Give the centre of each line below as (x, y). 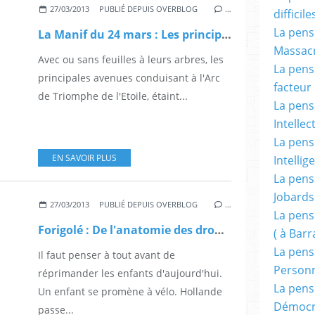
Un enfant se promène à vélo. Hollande (130, 291)
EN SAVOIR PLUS (84, 157)
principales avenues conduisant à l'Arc (129, 77)
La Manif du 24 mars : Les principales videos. (226, 34)
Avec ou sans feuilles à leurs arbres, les (131, 59)
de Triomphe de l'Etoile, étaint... (113, 96)
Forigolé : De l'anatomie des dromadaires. (219, 230)
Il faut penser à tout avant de (107, 255)
